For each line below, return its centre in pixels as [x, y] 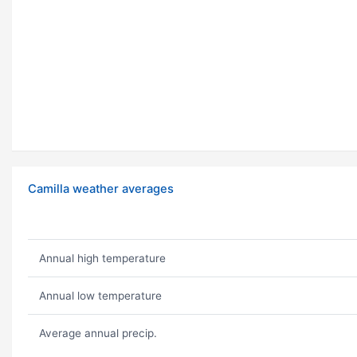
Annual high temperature [102, 259]
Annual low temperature [100, 296]
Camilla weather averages [101, 189]
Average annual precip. [98, 333]
